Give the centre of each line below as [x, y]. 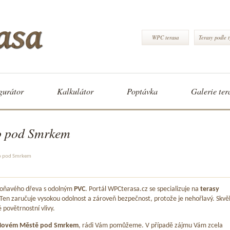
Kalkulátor [75, 91]
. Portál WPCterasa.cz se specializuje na [143, 189]
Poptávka [142, 91]
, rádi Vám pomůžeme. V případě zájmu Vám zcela [151, 225]
